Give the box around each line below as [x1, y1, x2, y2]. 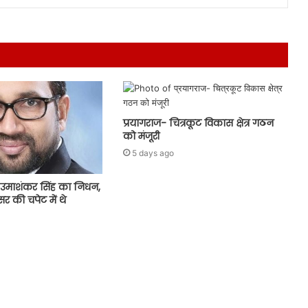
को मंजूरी [122, 129, 159, 143]
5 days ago [131, 147, 174, 158]
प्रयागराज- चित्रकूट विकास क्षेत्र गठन [122, 115, 274, 130]
